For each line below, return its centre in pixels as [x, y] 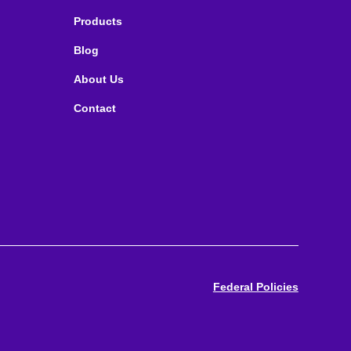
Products [98, 21]
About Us [98, 79]
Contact [94, 108]
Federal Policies [255, 287]
